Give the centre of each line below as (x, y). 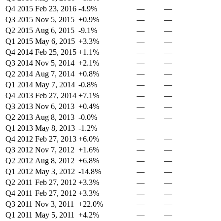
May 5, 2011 (55, 215)
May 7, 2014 (55, 85)
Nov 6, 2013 (55, 107)
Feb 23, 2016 (56, 9)
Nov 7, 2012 (55, 150)
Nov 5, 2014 (55, 63)
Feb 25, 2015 (56, 52)
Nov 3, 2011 (55, 204)
